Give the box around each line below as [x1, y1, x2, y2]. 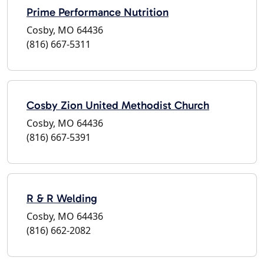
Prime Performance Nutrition [27, 5, 169, 19]
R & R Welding [27, 191, 97, 205]
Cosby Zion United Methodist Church [27, 98, 209, 112]
